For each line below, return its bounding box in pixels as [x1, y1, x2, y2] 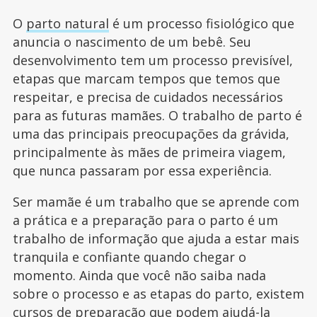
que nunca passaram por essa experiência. [12, 161, 272, 179]
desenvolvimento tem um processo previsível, [12, 51, 293, 69]
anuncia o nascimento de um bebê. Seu [12, 33, 251, 50]
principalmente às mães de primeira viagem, [12, 143, 286, 161]
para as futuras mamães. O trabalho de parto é [12, 106, 302, 124]
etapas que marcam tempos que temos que [12, 69, 280, 87]
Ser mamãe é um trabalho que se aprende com [12, 192, 299, 210]
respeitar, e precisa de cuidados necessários [12, 88, 283, 105]
